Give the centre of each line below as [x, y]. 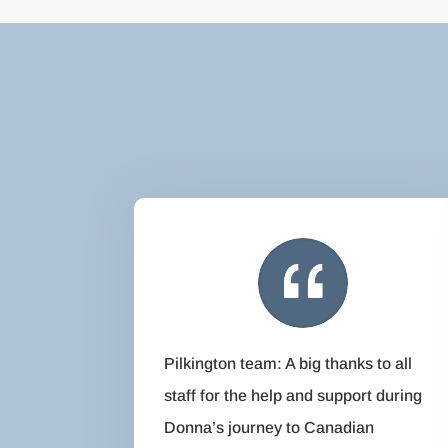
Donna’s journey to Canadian [269, 428]
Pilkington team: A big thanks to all [288, 364]
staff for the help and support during [293, 396]
